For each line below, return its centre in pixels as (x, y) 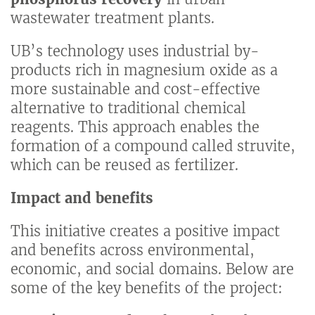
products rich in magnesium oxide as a (144, 70)
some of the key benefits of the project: (147, 288)
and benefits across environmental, (133, 250)
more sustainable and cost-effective (135, 89)
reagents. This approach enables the (135, 127)
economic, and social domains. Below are (152, 269)
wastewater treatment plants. (112, 18)
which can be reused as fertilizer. (124, 165)
